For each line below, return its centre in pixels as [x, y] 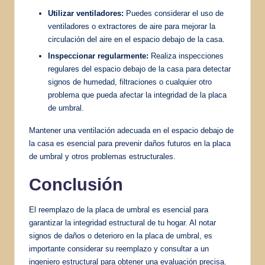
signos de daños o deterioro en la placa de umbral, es [121, 235]
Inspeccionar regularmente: [98, 56]
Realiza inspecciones [186, 56]
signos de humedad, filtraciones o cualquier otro [130, 82]
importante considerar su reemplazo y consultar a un [119, 248]
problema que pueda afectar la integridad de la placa [137, 95]
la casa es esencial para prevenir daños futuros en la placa [130, 143]
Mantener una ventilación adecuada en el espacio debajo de [131, 130]
